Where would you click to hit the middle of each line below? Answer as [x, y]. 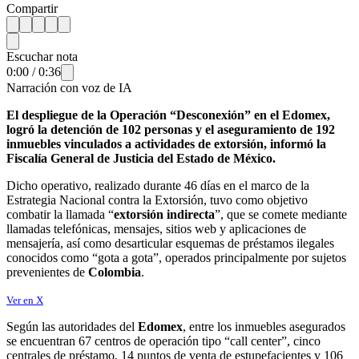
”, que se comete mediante [281, 214]
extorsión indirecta [164, 214]
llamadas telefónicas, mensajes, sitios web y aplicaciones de [156, 228]
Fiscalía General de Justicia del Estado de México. [141, 158]
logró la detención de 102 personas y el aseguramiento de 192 [171, 129]
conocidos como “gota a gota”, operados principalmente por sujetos [176, 257]
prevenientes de [47, 272]
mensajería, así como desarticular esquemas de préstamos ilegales [170, 243]
